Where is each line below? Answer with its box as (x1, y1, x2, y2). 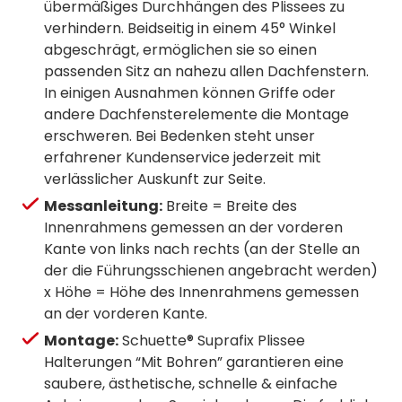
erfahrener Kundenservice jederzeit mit (44, 147, 321, 169)
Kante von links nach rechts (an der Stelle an (44, 239, 360, 260)
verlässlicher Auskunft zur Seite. (44, 169, 266, 190)
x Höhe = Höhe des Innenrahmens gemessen (44, 282, 359, 303)
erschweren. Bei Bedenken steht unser (44, 126, 315, 147)
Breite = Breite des (162, 196, 297, 217)
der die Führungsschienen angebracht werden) (44, 260, 378, 282)
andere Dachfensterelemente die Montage (44, 104, 349, 126)
